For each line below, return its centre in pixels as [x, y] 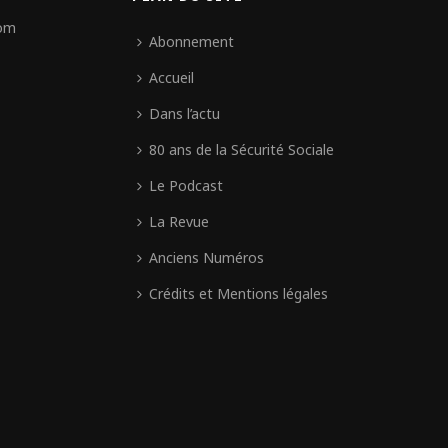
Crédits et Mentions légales [239, 293]
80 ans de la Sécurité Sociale [242, 149]
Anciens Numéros [207, 257]
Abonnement [192, 41]
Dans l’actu [185, 113]
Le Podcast [186, 185]
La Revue [179, 221]
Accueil [172, 77]
